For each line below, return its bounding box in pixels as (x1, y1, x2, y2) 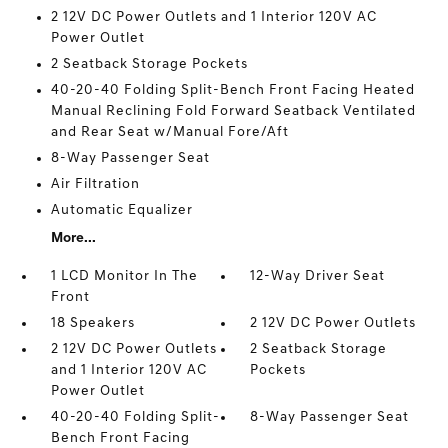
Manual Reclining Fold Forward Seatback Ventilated (50, 104, 416, 119)
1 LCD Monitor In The (50, 269, 198, 284)
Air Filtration (50, 177, 140, 192)
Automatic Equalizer (50, 203, 193, 218)
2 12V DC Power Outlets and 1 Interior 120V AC (50, 10, 377, 25)
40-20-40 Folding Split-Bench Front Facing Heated (50, 83, 415, 98)
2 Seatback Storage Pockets (50, 57, 248, 72)
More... (50, 231, 96, 246)
